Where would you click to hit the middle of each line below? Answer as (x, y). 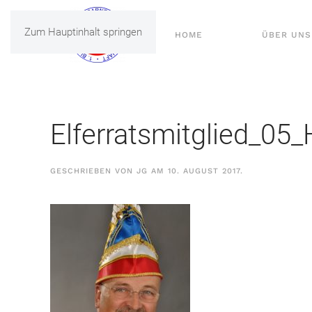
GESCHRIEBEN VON (93, 171)
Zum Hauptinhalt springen (83, 32)
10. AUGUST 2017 (204, 171)
